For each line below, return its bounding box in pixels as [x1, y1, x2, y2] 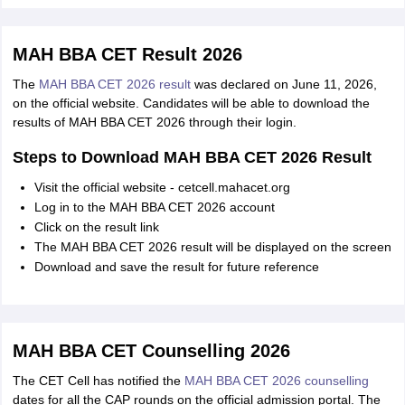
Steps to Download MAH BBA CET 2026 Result [12, 148, 372, 166]
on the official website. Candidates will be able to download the [12, 96, 370, 110]
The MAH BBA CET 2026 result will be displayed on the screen [33, 240, 391, 254]
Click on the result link [33, 220, 159, 234]
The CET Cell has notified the [12, 373, 184, 388]
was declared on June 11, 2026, [190, 77, 377, 91]
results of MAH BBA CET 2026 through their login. [12, 115, 297, 129]
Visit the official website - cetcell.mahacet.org [33, 180, 290, 194]
